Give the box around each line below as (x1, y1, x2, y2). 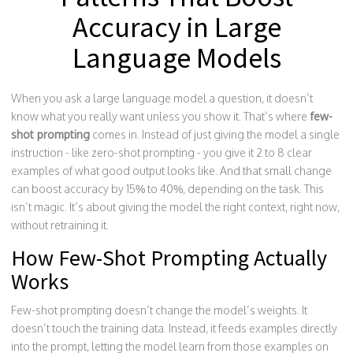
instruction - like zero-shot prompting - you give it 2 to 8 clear (11, 146, 312, 159)
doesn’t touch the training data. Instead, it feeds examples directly (11, 321, 337, 335)
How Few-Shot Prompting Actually (11, 243, 327, 272)
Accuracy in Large (72, 9, 281, 45)
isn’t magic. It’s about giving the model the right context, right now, (11, 200, 340, 214)
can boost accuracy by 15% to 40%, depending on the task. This (11, 182, 324, 195)
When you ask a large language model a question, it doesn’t (11, 91, 313, 105)
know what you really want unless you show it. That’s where (11, 110, 310, 123)
